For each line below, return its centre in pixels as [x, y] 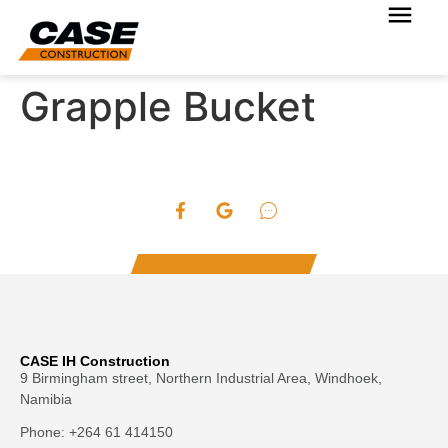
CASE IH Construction [95, 361]
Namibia [46, 399]
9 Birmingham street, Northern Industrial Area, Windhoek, [201, 378]
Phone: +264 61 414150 [96, 432]
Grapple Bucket [168, 107]
